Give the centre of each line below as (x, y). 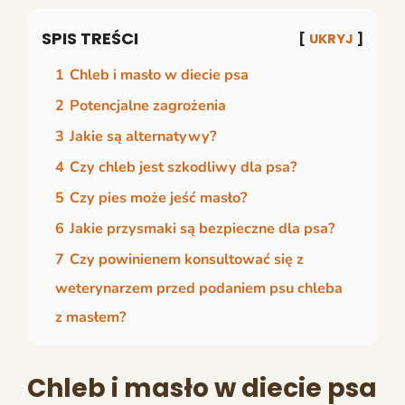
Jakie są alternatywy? (143, 136)
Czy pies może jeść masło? (158, 198)
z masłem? (90, 317)
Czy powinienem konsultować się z (187, 259)
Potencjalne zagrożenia (148, 105)
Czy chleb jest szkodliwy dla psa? (183, 167)
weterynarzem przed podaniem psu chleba (199, 288)
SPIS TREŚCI (90, 38)
